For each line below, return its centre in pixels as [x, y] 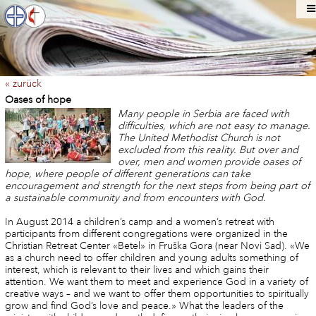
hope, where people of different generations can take [127, 174]
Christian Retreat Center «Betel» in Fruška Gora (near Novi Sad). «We [157, 246]
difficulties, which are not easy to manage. [214, 126]
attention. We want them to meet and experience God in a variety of [156, 282]
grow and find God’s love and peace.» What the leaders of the [144, 306]
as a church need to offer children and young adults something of [151, 258]
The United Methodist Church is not [199, 138]
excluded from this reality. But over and [208, 150]
